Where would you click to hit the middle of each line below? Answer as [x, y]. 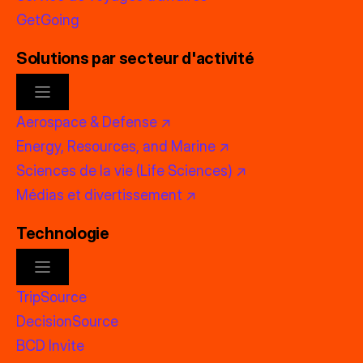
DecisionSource [67, 321]
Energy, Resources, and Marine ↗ [123, 146]
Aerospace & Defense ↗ [94, 122]
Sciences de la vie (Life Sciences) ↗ [131, 170]
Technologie [63, 233]
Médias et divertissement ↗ [106, 194]
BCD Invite [50, 345]
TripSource [51, 297]
